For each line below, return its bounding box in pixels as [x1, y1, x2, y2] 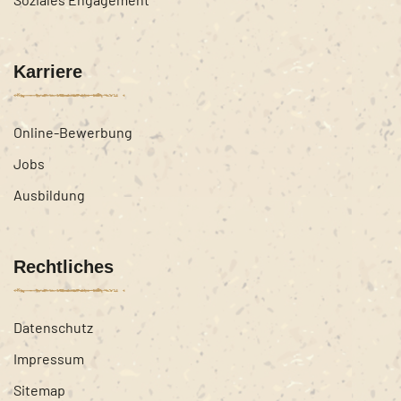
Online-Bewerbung [13, 123, 132, 141]
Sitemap [13, 380, 65, 398]
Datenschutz [13, 318, 93, 336]
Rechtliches [13, 256, 114, 277]
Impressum [13, 349, 84, 367]
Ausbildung [13, 185, 85, 203]
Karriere [13, 61, 82, 81]
